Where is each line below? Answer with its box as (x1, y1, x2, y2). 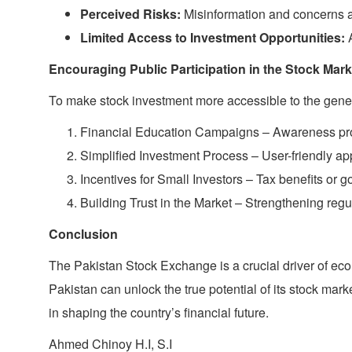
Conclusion (49, 225, 118, 243)
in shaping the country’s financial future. (49, 303, 269, 321)
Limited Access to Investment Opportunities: (80, 28, 345, 46)
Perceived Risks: (80, 5, 181, 23)
